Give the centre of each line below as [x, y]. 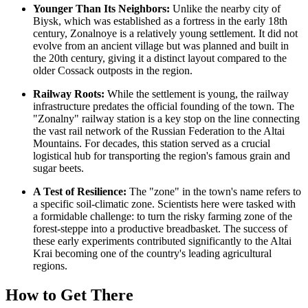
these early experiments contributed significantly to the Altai [162, 241]
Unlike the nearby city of [225, 8]
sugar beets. [58, 168]
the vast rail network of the [92, 131]
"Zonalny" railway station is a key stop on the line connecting [166, 118]
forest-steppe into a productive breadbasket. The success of [160, 228]
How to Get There [69, 295]
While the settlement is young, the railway [197, 93]
